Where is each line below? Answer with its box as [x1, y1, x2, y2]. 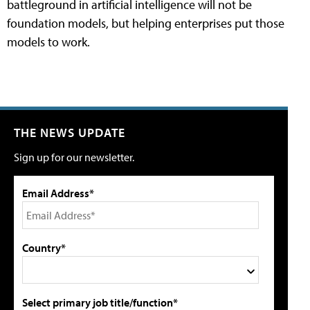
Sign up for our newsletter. [14, 150, 134, 165]
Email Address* [22, 186, 94, 201]
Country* [22, 241, 66, 255]
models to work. [7, 34, 90, 51]
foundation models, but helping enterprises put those [7, 15, 284, 32]
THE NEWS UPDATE [14, 125, 125, 141]
